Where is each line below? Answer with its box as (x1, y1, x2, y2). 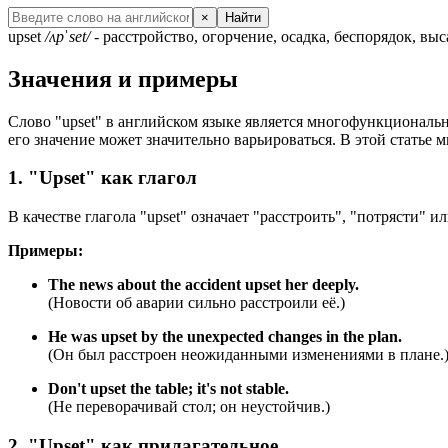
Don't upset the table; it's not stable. (48, 380, 289, 398)
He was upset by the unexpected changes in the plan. (48, 328, 402, 346)
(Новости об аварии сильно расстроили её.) (48, 294, 345, 312)
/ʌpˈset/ (45, 27, 90, 45)
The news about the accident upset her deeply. (48, 276, 359, 294)
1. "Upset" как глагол (8, 167, 197, 189)
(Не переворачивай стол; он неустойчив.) (48, 398, 330, 416)
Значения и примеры (8, 65, 238, 92)
